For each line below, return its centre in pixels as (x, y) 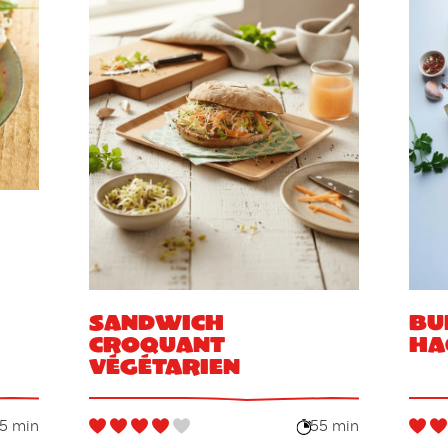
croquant (156, 343)
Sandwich (156, 321)
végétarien (164, 365)
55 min (335, 427)
